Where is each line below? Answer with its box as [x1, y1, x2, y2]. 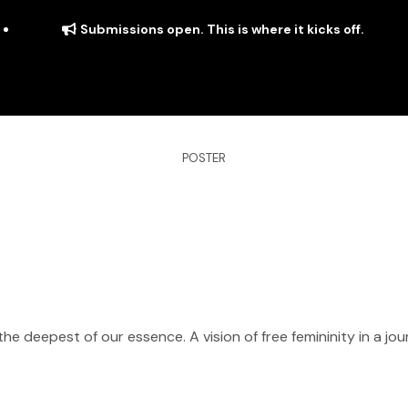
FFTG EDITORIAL [268, 229, 366, 248]
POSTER [182, 150, 226, 167]
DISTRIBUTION [44, 229, 130, 248]
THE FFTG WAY [156, 229, 242, 248]
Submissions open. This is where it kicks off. [79, 21, 364, 37]
